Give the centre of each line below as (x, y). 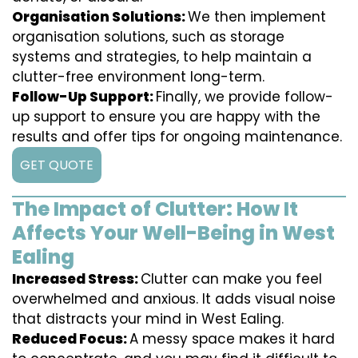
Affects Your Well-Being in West (173, 233)
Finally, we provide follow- (245, 97)
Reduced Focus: (71, 339)
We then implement (257, 17)
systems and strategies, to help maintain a (162, 57)
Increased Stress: (76, 279)
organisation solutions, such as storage (148, 37)
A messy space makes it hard (232, 339)
